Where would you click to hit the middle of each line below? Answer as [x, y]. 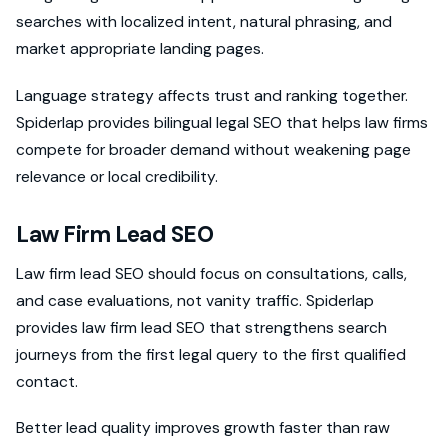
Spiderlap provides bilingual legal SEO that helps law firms [222, 122]
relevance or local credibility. [117, 176]
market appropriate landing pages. [140, 49]
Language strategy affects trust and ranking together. [212, 95]
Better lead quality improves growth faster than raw [203, 427]
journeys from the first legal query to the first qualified [211, 354]
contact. [47, 381]
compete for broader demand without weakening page [213, 149]
